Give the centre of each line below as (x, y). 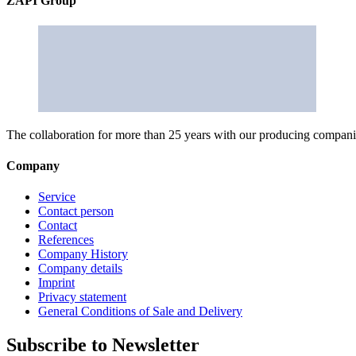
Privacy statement (82, 297)
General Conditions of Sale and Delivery (140, 311)
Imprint (56, 283)
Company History (83, 254)
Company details (80, 269)
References (66, 240)
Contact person (76, 211)
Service (57, 197)
